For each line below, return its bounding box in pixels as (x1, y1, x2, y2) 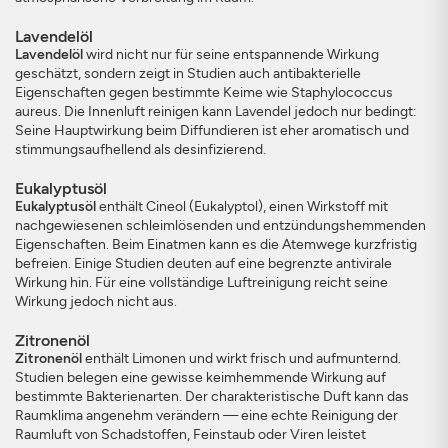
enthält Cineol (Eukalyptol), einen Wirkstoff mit (96, 198, 388, 215)
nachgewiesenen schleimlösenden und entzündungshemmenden (15, 217, 426, 234)
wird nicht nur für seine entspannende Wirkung (83, 46, 379, 63)
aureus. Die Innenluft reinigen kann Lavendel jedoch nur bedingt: (15, 103, 417, 120)
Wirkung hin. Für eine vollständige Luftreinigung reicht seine (15, 274, 388, 291)
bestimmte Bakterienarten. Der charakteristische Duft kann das (15, 388, 409, 405)
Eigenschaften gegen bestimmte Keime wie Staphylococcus (15, 84, 393, 101)
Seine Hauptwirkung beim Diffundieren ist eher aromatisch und (15, 122, 409, 139)
